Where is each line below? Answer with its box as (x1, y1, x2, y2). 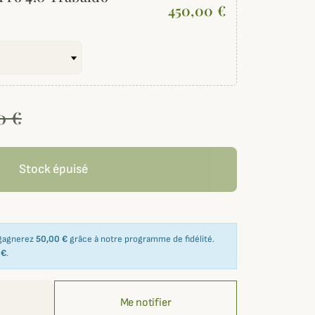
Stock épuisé (19, 162, 88, 177)
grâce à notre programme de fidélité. (67, 233, 214, 245)
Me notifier (120, 296, 172, 310)
